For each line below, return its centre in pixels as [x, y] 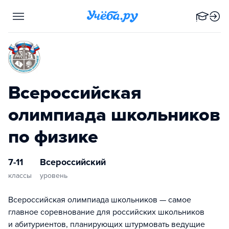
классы [20, 176]
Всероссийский [73, 162]
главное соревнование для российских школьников [106, 212]
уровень [54, 176]
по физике [53, 137]
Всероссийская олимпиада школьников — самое [100, 200]
